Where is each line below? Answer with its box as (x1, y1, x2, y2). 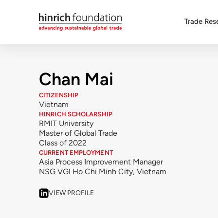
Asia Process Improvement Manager (39, 157, 163, 166)
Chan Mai (39, 68, 113, 90)
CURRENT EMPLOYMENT (39, 148, 113, 156)
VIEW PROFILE (49, 188, 94, 197)
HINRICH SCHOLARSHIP (39, 110, 112, 118)
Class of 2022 (39, 138, 87, 147)
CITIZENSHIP (39, 91, 79, 99)
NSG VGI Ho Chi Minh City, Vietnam (39, 166, 166, 176)
